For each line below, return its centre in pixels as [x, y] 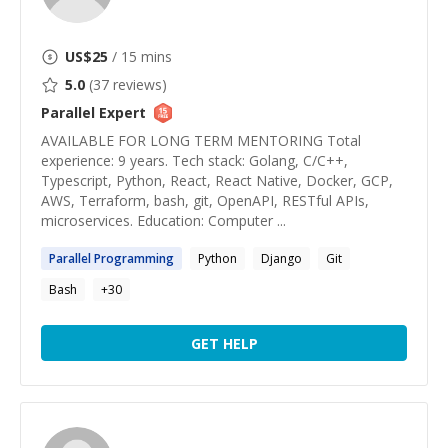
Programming [132, 258]
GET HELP [224, 343]
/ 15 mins [140, 56]
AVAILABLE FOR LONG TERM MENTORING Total [201, 140]
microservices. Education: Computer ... [163, 220]
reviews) [138, 84]
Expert [120, 112]
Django [281, 258]
